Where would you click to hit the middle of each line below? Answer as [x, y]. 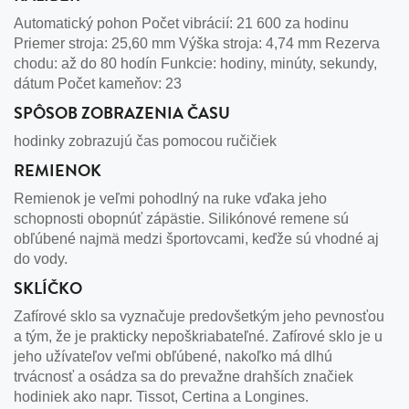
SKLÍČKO [48, 288]
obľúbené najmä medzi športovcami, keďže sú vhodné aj [196, 238]
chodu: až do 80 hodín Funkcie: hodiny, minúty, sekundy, [195, 63]
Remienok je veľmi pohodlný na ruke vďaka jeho [170, 198]
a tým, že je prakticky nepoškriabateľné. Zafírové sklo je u [198, 336]
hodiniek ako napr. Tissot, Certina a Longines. [161, 396]
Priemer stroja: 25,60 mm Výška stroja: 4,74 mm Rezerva [197, 43]
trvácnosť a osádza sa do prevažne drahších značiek [184, 376]
